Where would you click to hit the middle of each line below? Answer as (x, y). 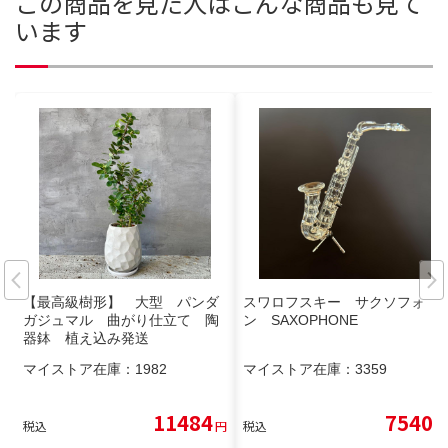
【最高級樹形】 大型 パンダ (121, 302)
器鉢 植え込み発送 (86, 338)
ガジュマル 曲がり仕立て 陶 (121, 320)
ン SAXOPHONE (300, 320)
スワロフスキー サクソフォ (334, 302)
